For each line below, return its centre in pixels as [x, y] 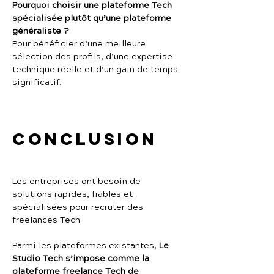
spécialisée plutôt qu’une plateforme [93, 18]
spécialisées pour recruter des [79, 207]
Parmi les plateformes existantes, [86, 246]
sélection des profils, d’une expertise [94, 57]
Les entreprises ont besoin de [78, 182]
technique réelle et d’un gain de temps [96, 70]
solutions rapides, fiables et [74, 194]
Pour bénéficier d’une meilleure [80, 44]
